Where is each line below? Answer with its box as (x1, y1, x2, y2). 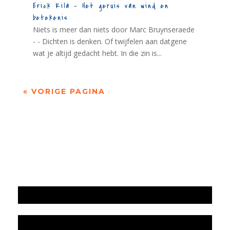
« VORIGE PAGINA (23, 87, 105, 97)
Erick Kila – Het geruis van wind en (32, 1, 169, 11)
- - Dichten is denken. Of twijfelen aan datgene (32, 36, 187, 47)
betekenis (32, 13, 68, 23)
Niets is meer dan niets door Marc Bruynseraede (32, 25, 195, 35)
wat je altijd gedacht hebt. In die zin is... (32, 48, 162, 59)
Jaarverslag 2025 (23, 219, 78, 229)
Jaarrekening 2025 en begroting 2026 (23, 190, 145, 200)
